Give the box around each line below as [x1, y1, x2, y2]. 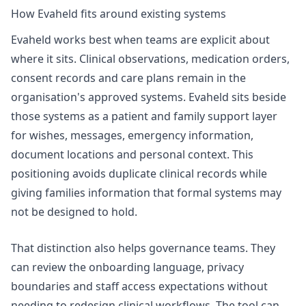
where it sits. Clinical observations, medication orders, [11, 51, 290, 66]
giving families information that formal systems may [11, 184, 281, 200]
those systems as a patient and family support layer [11, 108, 277, 124]
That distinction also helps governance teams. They [11, 240, 275, 256]
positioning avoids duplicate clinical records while [11, 165, 267, 181]
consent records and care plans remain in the [11, 70, 246, 85]
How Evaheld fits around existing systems [11, 6, 226, 22]
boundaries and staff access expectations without [11, 279, 268, 294]
